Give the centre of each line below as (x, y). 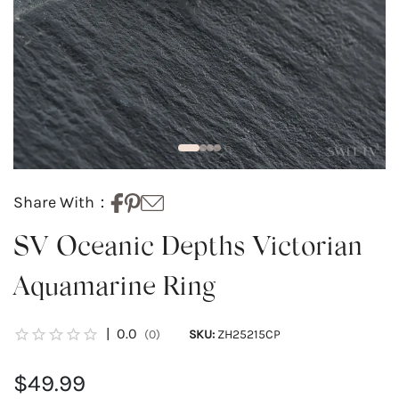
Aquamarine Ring (114, 289)
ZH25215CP (248, 334)
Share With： (62, 203)
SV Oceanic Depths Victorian (188, 249)
